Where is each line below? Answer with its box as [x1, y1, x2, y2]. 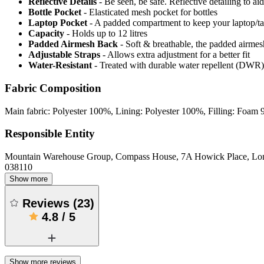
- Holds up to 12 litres [67, 28, 147, 39]
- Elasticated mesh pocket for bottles [84, 7, 217, 18]
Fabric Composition [5, 81, 101, 94]
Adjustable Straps [28, 49, 100, 60]
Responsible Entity [5, 127, 95, 140]
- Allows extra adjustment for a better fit [103, 49, 250, 60]
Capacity [28, 28, 64, 39]
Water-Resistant [28, 60, 92, 71]
